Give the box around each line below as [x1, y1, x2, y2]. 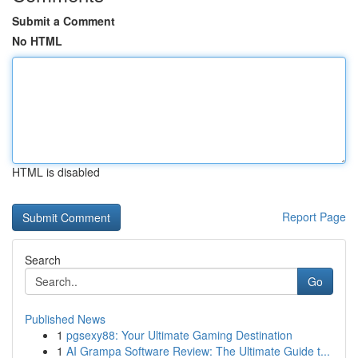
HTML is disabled [12, 164, 100, 180]
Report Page [282, 209, 346, 225]
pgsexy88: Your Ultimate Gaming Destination [66, 327, 292, 343]
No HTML [12, 33, 62, 49]
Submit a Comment [12, 13, 115, 29]
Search [25, 252, 61, 268]
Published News [25, 311, 105, 327]
